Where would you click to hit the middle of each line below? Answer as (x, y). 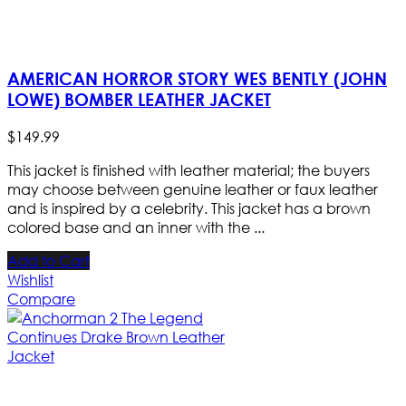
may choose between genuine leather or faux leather (193, 189)
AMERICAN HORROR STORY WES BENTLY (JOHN (197, 79)
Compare (41, 299)
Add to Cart (48, 261)
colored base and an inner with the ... (136, 227)
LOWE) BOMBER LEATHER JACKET (139, 100)
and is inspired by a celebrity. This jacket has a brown (189, 208)
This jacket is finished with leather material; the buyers (188, 170)
